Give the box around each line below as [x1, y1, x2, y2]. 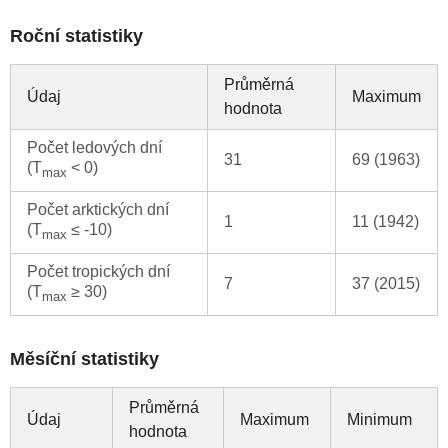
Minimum [347, 411, 412, 429]
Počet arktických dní [27, 201, 169, 219]
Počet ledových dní [27, 139, 162, 157]
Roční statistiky [10, 26, 143, 47]
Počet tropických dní [27, 263, 170, 281]
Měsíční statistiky [10, 349, 159, 370]
